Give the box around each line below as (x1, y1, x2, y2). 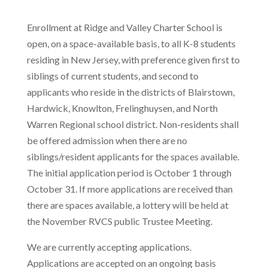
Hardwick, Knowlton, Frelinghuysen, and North (26, 102, 218, 114)
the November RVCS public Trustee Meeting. (26, 215, 214, 227)
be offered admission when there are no (26, 134, 187, 146)
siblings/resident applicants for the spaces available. (26, 150, 239, 162)
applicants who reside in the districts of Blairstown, (26, 86, 234, 98)
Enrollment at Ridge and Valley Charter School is (26, 21, 223, 33)
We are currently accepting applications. (26, 240, 191, 252)
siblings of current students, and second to (26, 69, 199, 81)
